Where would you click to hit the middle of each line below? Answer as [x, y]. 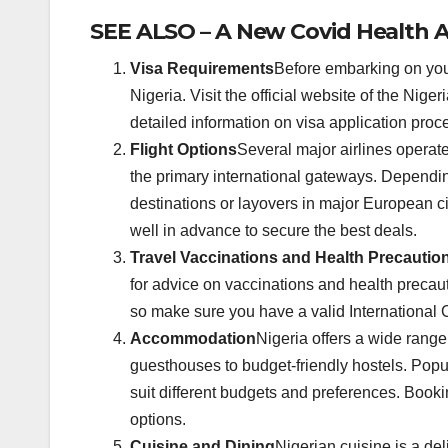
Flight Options [183, 150]
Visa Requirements [202, 69]
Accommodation [193, 339]
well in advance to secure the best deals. [273, 231]
